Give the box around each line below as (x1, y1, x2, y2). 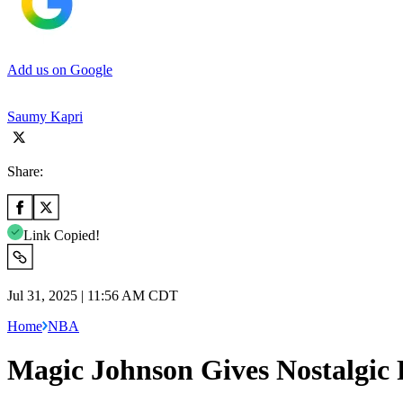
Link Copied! (23, 227, 100, 243)
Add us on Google (7, 61, 112, 77)
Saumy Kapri (7, 108, 83, 124)
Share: (7, 163, 43, 179)
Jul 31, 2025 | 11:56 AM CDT (7, 287, 178, 303)
